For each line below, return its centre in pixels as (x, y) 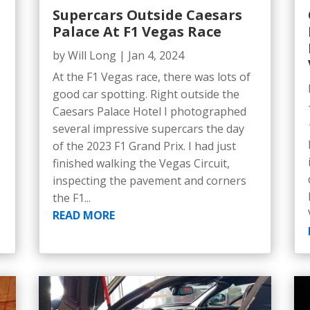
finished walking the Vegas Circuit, (141, 163)
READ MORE (83, 215)
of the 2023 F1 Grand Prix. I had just (144, 146)
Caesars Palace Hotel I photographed (149, 111)
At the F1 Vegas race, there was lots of (151, 76)
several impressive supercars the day (148, 128)
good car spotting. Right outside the (146, 94)
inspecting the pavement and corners (149, 180)
